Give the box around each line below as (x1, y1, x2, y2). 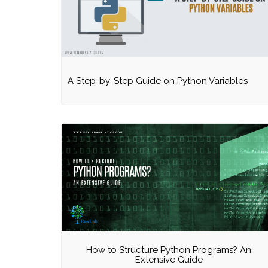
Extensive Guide (135, 254, 203, 265)
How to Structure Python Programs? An (86, 245, 251, 255)
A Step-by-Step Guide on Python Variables (68, 75, 248, 86)
